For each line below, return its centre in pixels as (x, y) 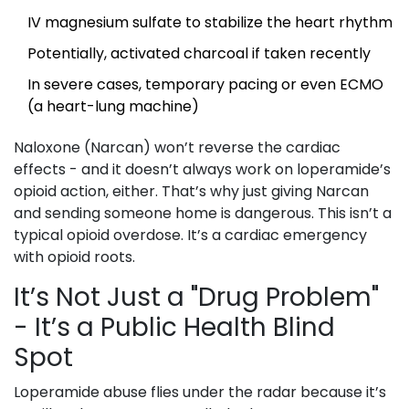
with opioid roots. (74, 257)
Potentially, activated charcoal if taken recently (199, 54)
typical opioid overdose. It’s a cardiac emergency (190, 236)
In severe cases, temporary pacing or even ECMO (205, 85)
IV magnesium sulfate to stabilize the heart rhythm (210, 23)
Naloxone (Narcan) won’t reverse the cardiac (177, 148)
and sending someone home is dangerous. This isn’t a (203, 214)
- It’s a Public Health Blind (174, 328)
